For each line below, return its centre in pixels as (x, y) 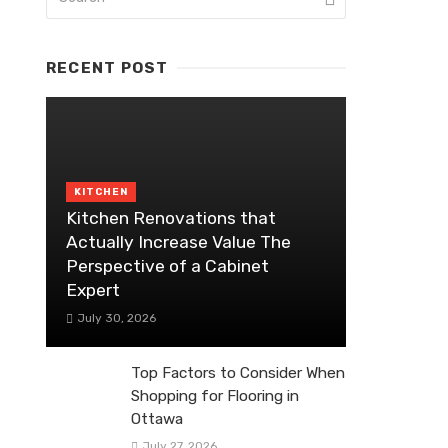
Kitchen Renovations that (171, 217)
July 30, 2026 (116, 317)
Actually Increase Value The (178, 241)
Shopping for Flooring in (215, 395)
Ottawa (157, 418)
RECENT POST (107, 68)
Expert (93, 289)
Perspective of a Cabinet (167, 265)
